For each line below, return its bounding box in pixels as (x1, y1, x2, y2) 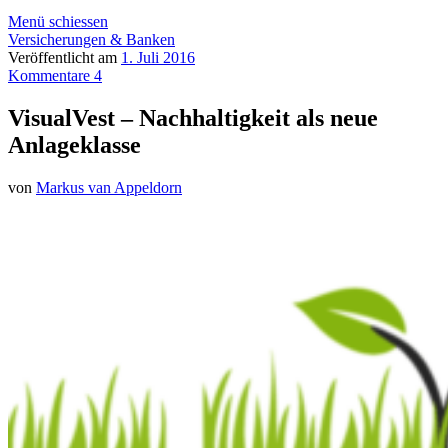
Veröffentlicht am (8, 49, 121, 66)
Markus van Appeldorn (36, 178, 182, 196)
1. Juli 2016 (121, 49, 195, 66)
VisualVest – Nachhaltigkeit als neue (8, 104, 378, 131)
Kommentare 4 (8, 67, 102, 84)
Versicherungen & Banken (8, 31, 175, 48)
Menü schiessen (8, 13, 108, 30)
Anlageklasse (8, 131, 141, 158)
